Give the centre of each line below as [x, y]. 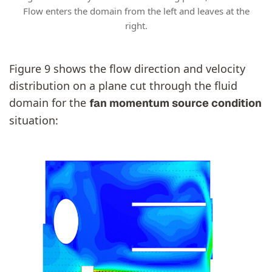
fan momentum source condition [175, 103]
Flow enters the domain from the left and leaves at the [136, 11]
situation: [34, 121]
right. [136, 26]
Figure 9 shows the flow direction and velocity [127, 69]
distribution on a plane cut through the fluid [123, 86]
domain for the [49, 103]
